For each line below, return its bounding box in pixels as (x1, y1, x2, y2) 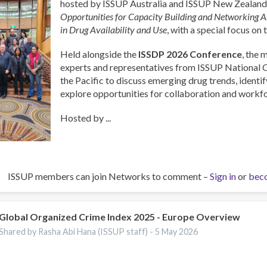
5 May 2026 (155, 226, 198, 237)
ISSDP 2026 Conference (138, 48, 243, 60)
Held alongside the (60, 48, 139, 60)
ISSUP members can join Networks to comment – (8, 170, 210, 182)
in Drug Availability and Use (60, 23, 167, 35)
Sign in (210, 170, 236, 182)
